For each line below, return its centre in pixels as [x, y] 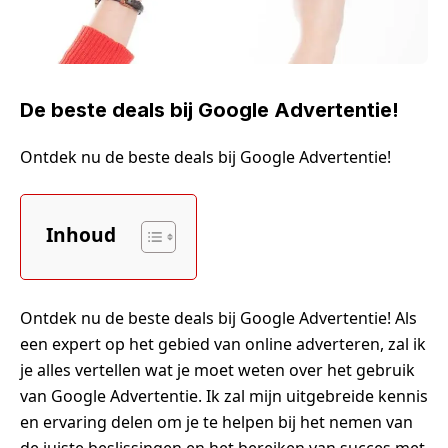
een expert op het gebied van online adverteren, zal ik [223, 343]
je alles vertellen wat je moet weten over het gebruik [217, 369]
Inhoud [81, 234]
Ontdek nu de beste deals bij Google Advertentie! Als [218, 317]
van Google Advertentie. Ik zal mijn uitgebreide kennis [224, 395]
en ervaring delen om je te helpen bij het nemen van [216, 421]
